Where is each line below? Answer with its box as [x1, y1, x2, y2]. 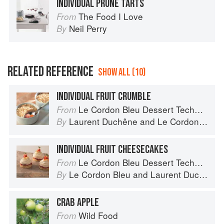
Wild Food [78, 209, 118, 222]
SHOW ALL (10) [98, 66, 145, 79]
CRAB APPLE [56, 195, 99, 210]
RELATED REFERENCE [7, 63, 93, 80]
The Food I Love [78, 10, 143, 23]
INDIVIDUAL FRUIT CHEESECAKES [56, 142, 168, 157]
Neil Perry [69, 22, 107, 35]
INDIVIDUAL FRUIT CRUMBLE [56, 89, 151, 104]
